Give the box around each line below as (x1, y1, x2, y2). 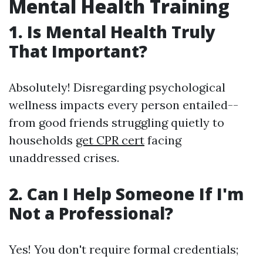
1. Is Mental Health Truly (9, 21, 215, 43)
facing (144, 133, 181, 148)
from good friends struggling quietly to (9, 115, 224, 130)
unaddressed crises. (9, 150, 119, 166)
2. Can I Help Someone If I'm (9, 183, 244, 205)
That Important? (9, 40, 147, 63)
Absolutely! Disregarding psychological (9, 80, 225, 95)
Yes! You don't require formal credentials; (9, 242, 238, 257)
